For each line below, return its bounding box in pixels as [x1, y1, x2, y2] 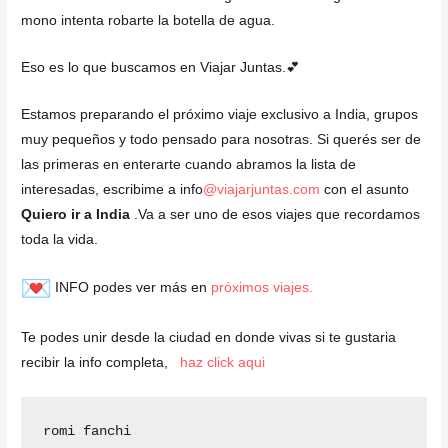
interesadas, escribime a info [21, 181, 204, 197]
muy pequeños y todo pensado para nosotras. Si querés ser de [21, 131, 422, 147]
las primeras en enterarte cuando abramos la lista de [21, 156, 357, 172]
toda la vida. [21, 231, 99, 247]
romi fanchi [42, 424, 139, 440]
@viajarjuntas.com [203, 181, 321, 197]
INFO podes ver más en [51, 280, 212, 296]
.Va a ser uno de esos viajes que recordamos [130, 206, 421, 222]
